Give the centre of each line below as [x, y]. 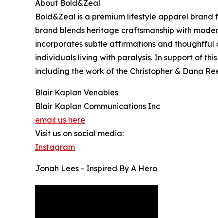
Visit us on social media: [79, 134]
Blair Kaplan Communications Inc [98, 106]
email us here [60, 120]
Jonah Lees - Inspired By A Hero [96, 169]
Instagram [55, 147]
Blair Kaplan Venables [77, 93]
